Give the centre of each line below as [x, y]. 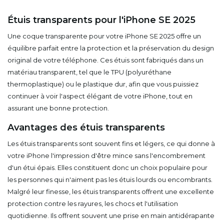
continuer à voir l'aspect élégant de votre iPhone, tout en [100, 96]
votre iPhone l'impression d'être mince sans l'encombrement [106, 155]
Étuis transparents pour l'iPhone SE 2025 [101, 20]
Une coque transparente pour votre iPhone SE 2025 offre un [104, 36]
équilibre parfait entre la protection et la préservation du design [111, 48]
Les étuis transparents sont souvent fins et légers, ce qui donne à [111, 143]
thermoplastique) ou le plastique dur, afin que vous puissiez [103, 84]
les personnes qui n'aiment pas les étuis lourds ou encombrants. [110, 179]
